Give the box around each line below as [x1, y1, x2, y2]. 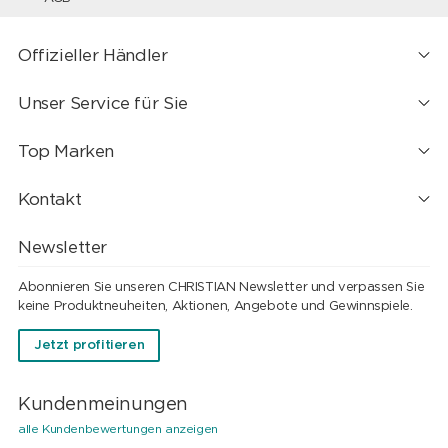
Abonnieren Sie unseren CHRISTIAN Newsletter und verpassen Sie [17, 280, 425, 294]
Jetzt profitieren [33, 338, 145, 352]
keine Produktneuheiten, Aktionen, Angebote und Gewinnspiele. [17, 299, 413, 313]
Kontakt [17, 190, 82, 208]
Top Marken [17, 143, 115, 161]
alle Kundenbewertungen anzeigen [17, 422, 218, 435]
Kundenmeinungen [17, 395, 189, 414]
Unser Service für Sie [17, 95, 188, 113]
